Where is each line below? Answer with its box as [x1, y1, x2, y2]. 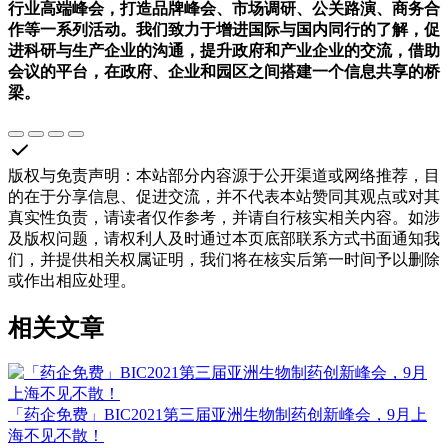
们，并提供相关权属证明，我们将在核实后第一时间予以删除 [8, 250, 440, 268]
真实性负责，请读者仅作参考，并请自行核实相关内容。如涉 [8, 208, 440, 226]
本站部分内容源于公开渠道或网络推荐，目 [136, 166, 440, 184]
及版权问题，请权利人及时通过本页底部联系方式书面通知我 [8, 229, 440, 247]
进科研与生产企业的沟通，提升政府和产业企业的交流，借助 [8, 41, 440, 59]
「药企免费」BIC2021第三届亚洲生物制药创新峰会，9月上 [8, 406, 427, 424]
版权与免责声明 [8, 166, 120, 184]
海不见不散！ [8, 427, 104, 445]
